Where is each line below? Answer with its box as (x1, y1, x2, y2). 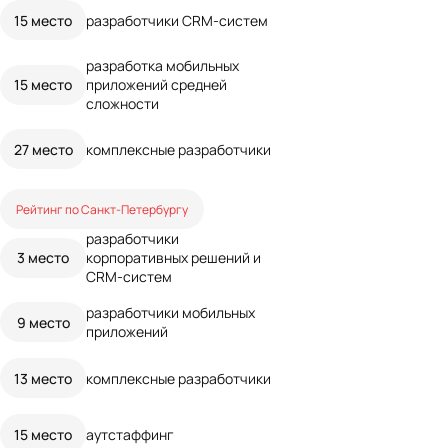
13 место (14, 367, 72, 388)
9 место (16, 311, 70, 332)
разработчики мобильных (86, 302, 255, 323)
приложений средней (86, 74, 227, 95)
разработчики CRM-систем (86, 9, 268, 30)
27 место (13, 138, 73, 159)
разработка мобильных (86, 55, 239, 76)
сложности (86, 93, 159, 114)
